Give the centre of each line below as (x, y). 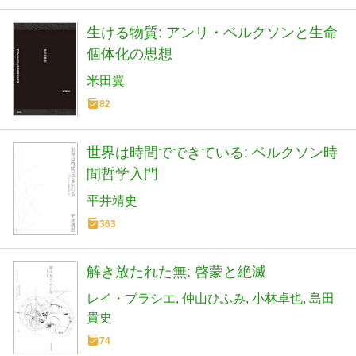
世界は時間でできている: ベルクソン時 (212, 152)
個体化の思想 (130, 54)
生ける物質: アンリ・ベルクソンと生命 (212, 32)
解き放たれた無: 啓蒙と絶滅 (176, 272)
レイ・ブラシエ (131, 299)
